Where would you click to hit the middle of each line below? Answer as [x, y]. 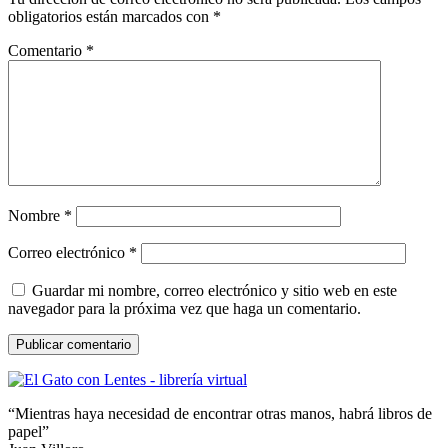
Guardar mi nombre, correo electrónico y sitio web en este [214, 290]
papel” [28, 431]
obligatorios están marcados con [110, 16]
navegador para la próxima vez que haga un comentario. [184, 308]
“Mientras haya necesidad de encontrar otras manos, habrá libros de [220, 413]
